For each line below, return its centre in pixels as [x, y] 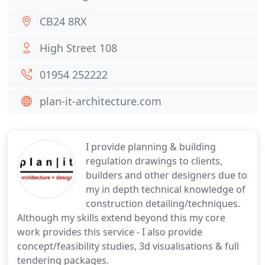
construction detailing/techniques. [163, 203]
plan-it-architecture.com [101, 101]
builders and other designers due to [167, 175]
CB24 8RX [63, 21]
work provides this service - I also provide [110, 232]
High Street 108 [78, 48]
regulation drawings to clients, [154, 161]
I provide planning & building [151, 147]
